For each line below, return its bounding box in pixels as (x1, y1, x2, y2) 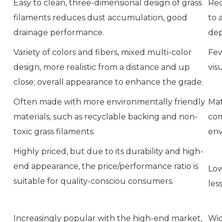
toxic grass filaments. (13, 126, 95, 136)
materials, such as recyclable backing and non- (13, 111, 198, 121)
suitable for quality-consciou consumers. (13, 176, 173, 186)
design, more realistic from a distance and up (13, 62, 190, 72)
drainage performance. (13, 27, 104, 37)
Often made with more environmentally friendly (13, 97, 205, 107)
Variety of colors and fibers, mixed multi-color (13, 47, 192, 57)
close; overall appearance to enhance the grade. (13, 77, 203, 87)
